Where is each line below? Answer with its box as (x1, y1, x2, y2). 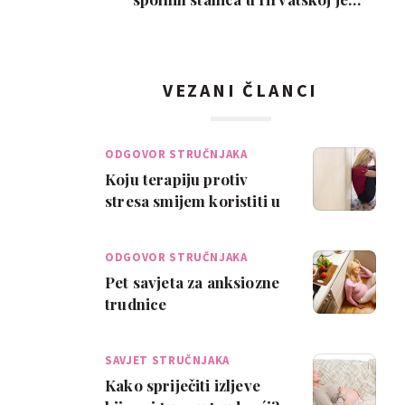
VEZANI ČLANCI (162, 79, 319, 101)
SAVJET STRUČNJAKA (105, 353, 231, 368)
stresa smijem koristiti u (105, 191, 281, 211)
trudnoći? (105, 212, 175, 232)
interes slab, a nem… (166, 11, 315, 31)
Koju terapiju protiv (105, 169, 249, 189)
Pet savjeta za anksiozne (105, 272, 280, 292)
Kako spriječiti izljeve (105, 375, 260, 395)
